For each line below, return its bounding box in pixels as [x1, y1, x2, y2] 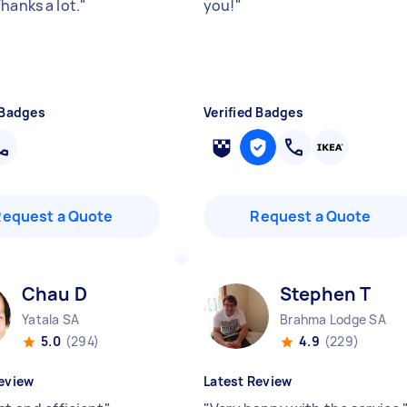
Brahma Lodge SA [280, 311, 386, 328]
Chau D [22, 282, 87, 306]
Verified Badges [203, 104, 303, 121]
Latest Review [203, 372, 293, 390]
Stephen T [280, 282, 372, 306]
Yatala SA [22, 311, 80, 328]
